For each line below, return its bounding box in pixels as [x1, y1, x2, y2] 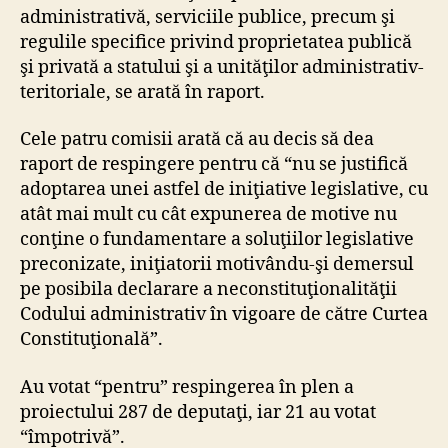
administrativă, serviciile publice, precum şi [20, 5, 395, 29]
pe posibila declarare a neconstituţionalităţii [20, 278, 397, 302]
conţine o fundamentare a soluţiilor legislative [20, 228, 414, 252]
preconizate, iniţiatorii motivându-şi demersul [20, 253, 414, 277]
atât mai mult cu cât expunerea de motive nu [20, 203, 397, 227]
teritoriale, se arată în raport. [20, 80, 265, 104]
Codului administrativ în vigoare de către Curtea [20, 303, 428, 327]
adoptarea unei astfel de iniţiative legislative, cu [20, 178, 428, 202]
